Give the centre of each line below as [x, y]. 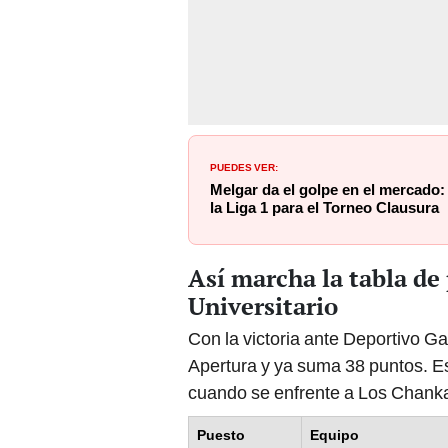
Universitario [263, 306]
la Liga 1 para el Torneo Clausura [324, 207]
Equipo [334, 435]
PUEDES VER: [244, 165]
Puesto [221, 435]
